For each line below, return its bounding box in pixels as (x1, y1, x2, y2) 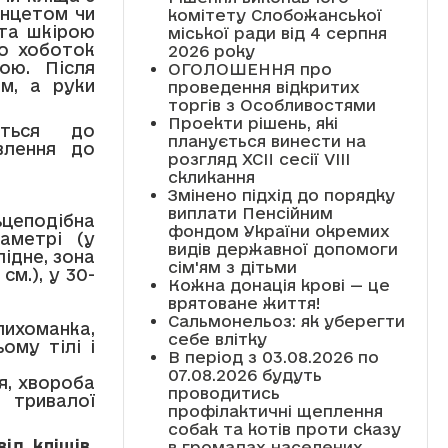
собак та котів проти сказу (167, 419, 401, 438)
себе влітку (167, 329, 267, 348)
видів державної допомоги (167, 239, 398, 258)
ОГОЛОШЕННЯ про (167, 59, 332, 78)
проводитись (167, 383, 280, 402)
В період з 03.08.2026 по (167, 347, 379, 366)
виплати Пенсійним (167, 203, 333, 222)
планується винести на (167, 131, 366, 150)
